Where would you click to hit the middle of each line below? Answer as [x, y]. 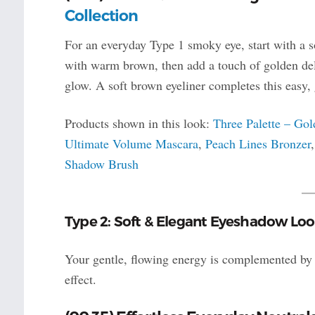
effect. [80, 279]
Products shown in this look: [139, 123]
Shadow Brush [101, 163]
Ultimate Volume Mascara [131, 143]
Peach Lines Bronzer [258, 143]
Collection [101, 15]
